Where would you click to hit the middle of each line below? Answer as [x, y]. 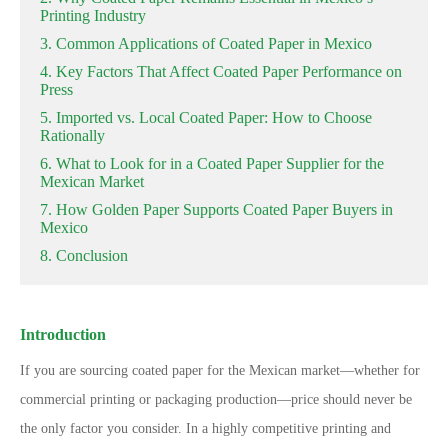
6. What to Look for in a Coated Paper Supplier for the [212, 163]
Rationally [72, 135]
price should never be [351, 399]
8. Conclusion [84, 255]
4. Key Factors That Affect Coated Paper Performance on [221, 71]
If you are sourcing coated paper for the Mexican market [180, 370]
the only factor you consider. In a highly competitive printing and [205, 428]
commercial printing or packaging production [148, 399]
